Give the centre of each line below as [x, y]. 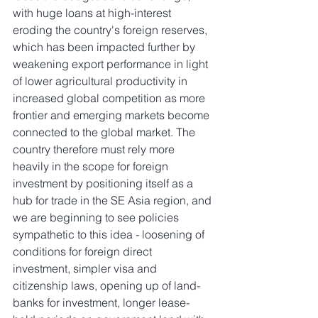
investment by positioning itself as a [104, 183]
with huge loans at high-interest [93, 13]
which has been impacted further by [105, 47]
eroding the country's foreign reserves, [111, 30]
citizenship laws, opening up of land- [106, 286]
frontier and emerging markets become [113, 115]
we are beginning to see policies [97, 218]
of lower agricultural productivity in [102, 81]
